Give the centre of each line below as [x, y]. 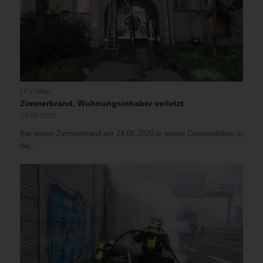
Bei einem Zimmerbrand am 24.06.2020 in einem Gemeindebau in [131, 133]
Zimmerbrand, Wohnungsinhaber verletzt [102, 103]
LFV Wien [35, 91]
